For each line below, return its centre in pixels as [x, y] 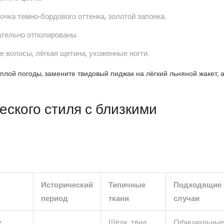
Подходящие [197, 185]
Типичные [127, 185]
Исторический [67, 185]
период [54, 198]
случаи [186, 198]
